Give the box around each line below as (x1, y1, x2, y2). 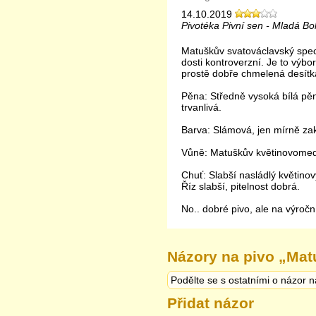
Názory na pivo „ (167, 248, 286, 265)
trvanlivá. (181, 102, 221, 113)
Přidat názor (167, 295, 254, 311)
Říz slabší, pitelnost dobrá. (181, 181, 300, 192)
